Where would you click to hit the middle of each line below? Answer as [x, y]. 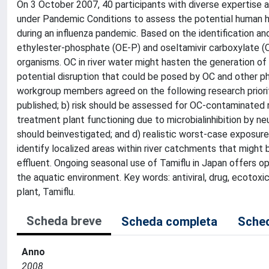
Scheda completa [169, 222]
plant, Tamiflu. [46, 192]
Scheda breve [64, 221]
